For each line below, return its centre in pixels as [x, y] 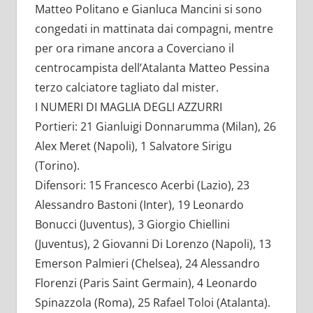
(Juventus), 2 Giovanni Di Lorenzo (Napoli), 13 [153, 244]
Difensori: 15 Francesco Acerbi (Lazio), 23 [142, 185]
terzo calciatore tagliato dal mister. [126, 88]
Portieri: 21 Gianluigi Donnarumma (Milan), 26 [155, 127]
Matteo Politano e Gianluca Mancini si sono [148, 9]
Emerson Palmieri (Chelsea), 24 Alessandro [147, 264]
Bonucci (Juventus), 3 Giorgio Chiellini [132, 225]
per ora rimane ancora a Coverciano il [134, 49]
